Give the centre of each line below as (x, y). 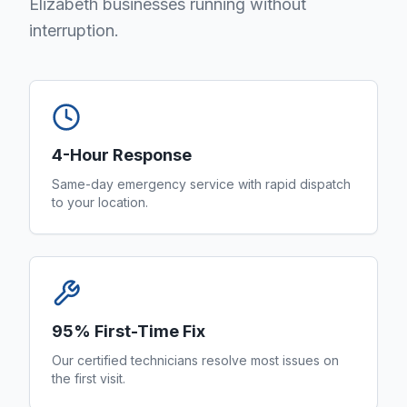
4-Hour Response (122, 155)
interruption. (74, 30)
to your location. (100, 202)
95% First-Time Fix (129, 331)
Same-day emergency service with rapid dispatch (201, 184)
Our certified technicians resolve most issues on (195, 360)
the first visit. (89, 378)
